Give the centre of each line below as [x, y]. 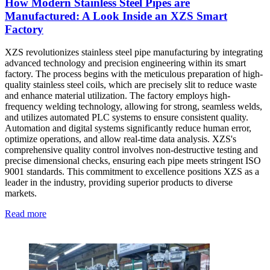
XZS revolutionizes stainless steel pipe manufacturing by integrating [134, 52]
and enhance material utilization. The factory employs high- [118, 96]
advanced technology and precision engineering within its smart [125, 63]
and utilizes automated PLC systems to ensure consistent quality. [127, 118]
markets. [21, 193]
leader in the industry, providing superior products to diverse [119, 183]
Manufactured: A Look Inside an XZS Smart [116, 16]
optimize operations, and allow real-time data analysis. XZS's [121, 139]
